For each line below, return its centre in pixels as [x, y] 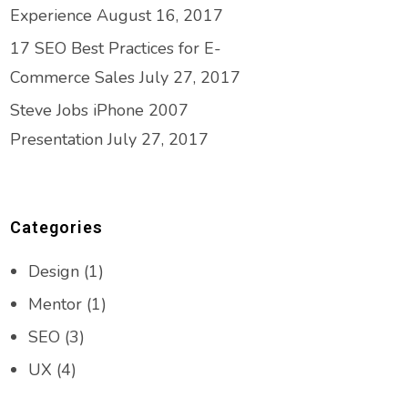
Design [54, 271]
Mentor [55, 304]
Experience [51, 15]
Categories [56, 227]
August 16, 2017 [160, 15]
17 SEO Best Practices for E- [116, 48]
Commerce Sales [72, 77]
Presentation [56, 139]
